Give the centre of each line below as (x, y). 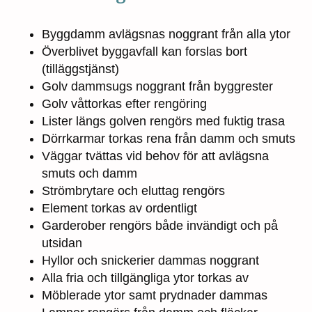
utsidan (62, 243)
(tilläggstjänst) (80, 69)
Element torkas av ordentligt (119, 209)
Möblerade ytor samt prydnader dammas (155, 296)
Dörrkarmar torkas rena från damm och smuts (169, 139)
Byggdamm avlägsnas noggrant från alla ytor (166, 34)
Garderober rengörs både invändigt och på (160, 226)
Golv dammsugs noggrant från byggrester (157, 87)
